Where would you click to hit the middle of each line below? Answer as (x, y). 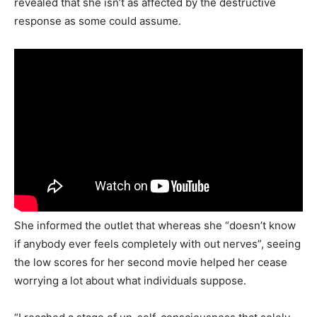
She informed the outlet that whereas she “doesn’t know (155, 226)
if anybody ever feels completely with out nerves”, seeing (157, 244)
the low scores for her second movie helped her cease (151, 263)
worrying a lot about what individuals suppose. (130, 281)
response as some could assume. (98, 21)
